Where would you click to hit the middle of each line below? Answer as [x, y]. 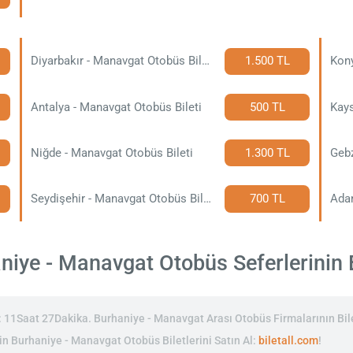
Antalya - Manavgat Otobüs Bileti [117, 107]
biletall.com [289, 340]
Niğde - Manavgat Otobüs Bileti [112, 152]
